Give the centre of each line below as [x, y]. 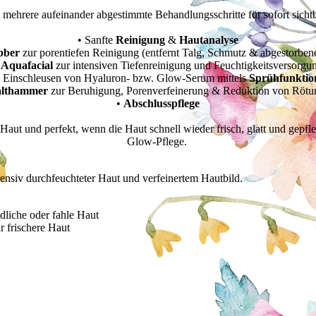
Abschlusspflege [162, 104]
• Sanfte [97, 40]
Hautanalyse [209, 40]
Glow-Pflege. [158, 142]
